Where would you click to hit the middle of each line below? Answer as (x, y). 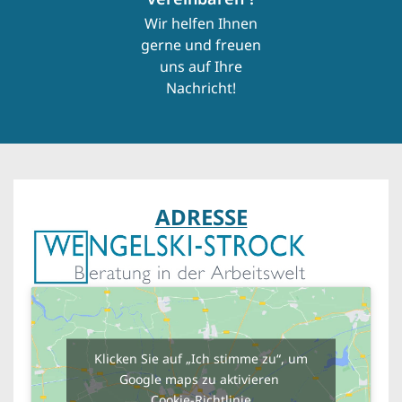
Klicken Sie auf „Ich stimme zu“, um (201, 358)
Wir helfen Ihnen (201, 24)
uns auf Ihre (201, 67)
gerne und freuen (201, 45)
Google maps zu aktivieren (201, 379)
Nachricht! (201, 88)
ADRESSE (201, 216)
